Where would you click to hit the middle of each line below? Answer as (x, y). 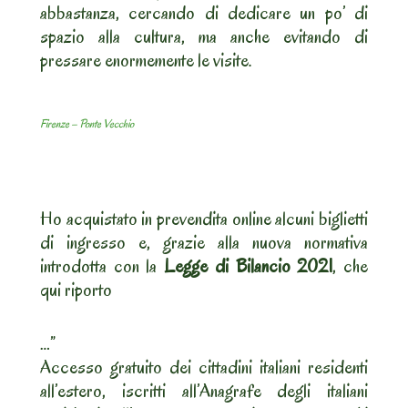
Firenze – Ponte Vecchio (87, 123)
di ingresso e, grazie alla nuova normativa (204, 243)
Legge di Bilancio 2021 (245, 266)
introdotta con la (99, 266)
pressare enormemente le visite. (146, 61)
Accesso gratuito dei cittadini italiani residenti (204, 367)
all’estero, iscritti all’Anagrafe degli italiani (204, 391)
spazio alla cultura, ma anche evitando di (204, 37)
